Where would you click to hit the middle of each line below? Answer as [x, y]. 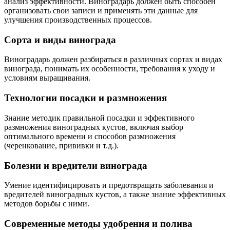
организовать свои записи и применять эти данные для [101, 10]
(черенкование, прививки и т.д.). [61, 145]
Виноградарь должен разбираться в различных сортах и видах [113, 60]
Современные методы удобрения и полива [98, 224]
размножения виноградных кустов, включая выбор [94, 127]
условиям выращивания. [47, 78]
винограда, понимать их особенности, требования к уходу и [110, 69]
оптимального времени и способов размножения [90, 136]
